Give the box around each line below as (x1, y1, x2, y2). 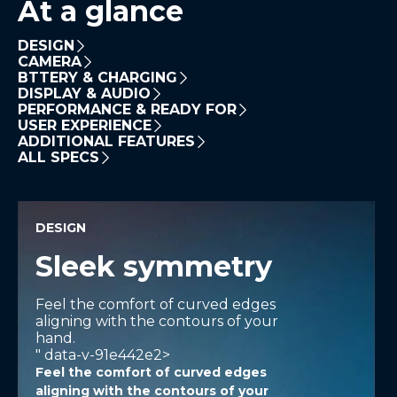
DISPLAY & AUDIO (18, 85, 151, 103)
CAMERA (18, 53, 82, 71)
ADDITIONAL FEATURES (18, 133, 195, 151)
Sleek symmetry (35, 249, 272, 284)
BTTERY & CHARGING (18, 69, 177, 87)
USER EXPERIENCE (18, 117, 152, 135)
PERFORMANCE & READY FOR (18, 101, 237, 119)
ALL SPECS (18, 149, 99, 167)
